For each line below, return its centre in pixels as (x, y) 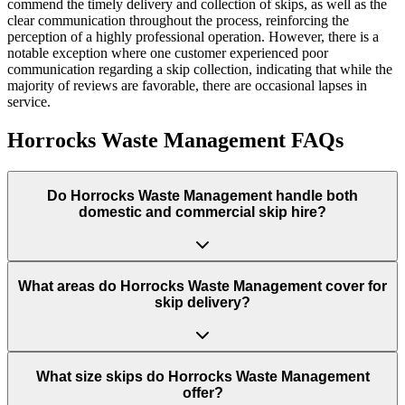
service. (29, 102)
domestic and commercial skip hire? (202, 212)
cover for (354, 286)
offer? (202, 393)
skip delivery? (202, 302)
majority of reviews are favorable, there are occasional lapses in (187, 86)
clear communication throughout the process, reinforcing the (178, 21)
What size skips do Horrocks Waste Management (202, 377)
